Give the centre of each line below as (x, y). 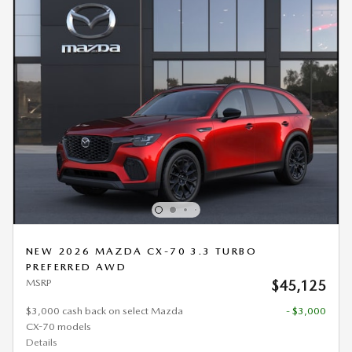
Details (42, 343)
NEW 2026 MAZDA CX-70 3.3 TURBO (141, 251)
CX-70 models (59, 327)
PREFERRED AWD (77, 267)
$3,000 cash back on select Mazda (104, 311)
